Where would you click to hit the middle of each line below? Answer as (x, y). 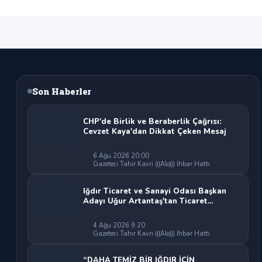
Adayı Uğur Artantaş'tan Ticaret (145, 201)
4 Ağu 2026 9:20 (118, 226)
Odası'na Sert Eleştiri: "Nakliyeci (146, 211)
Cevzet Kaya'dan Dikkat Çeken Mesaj (155, 131)
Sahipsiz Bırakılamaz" (125, 221)
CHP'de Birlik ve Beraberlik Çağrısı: (152, 121)
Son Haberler (62, 92)
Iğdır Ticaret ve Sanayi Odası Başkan (155, 191)
